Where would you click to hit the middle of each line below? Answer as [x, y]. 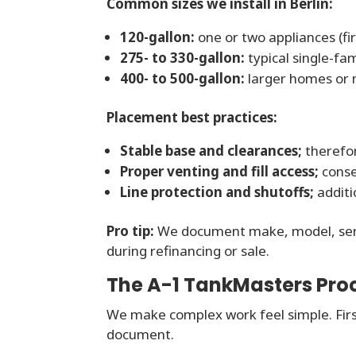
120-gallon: [158, 37]
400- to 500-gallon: [183, 79]
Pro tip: [131, 231]
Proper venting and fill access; [220, 172]
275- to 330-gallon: [183, 58]
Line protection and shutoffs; [217, 192]
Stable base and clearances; [211, 151]
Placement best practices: [192, 118]
